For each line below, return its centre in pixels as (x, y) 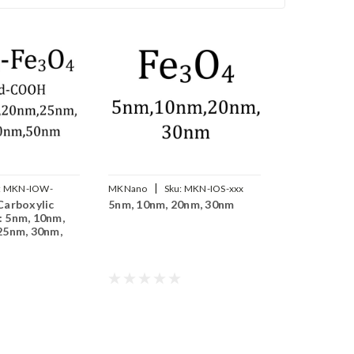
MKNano (128, 189)
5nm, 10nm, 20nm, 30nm (171, 205)
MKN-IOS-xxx (214, 189)
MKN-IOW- (28, 189)
